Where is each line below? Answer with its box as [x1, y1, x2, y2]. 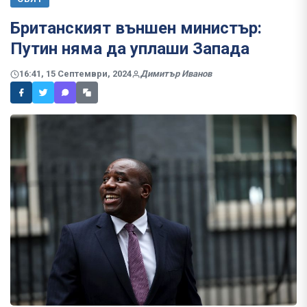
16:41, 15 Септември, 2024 [19, 69, 132, 79]
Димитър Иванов [140, 69, 212, 79]
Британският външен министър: [10, 19, 262, 38]
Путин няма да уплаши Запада [10, 39, 249, 58]
